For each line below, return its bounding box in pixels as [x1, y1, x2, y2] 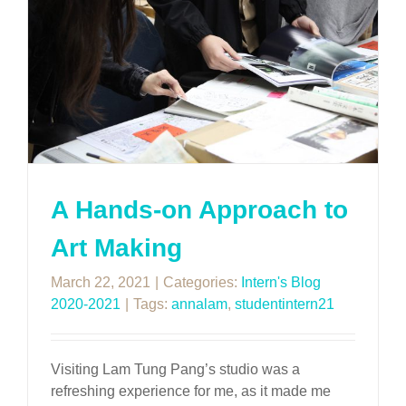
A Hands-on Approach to [51, 196, 348, 225]
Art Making [51, 234, 182, 263]
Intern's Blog [241, 275, 321, 291]
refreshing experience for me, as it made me [51, 383, 331, 400]
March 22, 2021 [51, 275, 150, 291]
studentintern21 [235, 296, 334, 313]
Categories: [163, 275, 241, 291]
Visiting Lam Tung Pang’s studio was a [51, 362, 300, 378]
